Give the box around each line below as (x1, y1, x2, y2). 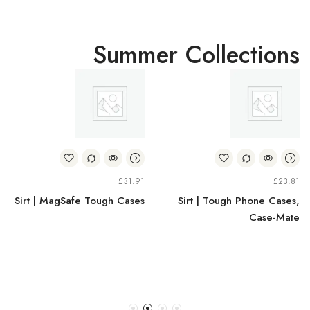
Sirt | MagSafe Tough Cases (15, 192, 145, 208)
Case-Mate (249, 209, 300, 225)
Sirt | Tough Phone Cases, (178, 192, 300, 208)
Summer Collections (93, 37, 300, 72)
